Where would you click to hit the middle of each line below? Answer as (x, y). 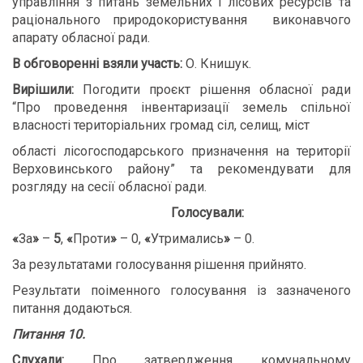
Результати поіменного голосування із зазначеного (181, 290)
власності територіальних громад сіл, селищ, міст (161, 125)
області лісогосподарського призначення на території (181, 151)
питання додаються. (72, 308)
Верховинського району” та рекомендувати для (181, 169)
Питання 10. (49, 334)
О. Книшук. (217, 64)
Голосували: (207, 213)
